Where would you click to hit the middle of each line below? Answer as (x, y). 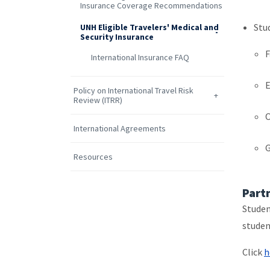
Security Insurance (117, 37)
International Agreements (120, 128)
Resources (93, 156)
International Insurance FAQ (140, 57)
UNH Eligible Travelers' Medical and (150, 27)
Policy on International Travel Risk (133, 90)
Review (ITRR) (98, 100)
